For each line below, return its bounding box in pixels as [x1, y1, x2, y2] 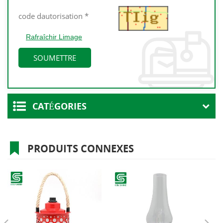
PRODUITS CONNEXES [27, 142, 134, 156]
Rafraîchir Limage [26, 33, 82, 41]
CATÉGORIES [32, 100, 87, 112]
